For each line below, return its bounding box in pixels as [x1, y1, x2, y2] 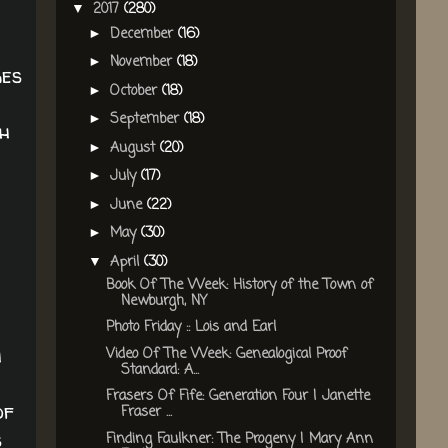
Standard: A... [120, 359, 199, 381]
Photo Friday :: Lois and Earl [105, 317, 276, 339]
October [109, 80, 162, 102]
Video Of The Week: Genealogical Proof [105, 343, 347, 365]
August [109, 137, 160, 159]
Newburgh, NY [120, 290, 207, 312]
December [109, 23, 178, 45]
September [109, 109, 184, 131]
